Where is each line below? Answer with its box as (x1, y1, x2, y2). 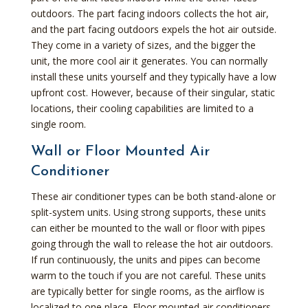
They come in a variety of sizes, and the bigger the (30, 38, 256, 52)
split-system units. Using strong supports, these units (30, 205, 266, 219)
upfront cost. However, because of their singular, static (30, 85, 275, 99)
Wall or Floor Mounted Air (30, 144, 210, 159)
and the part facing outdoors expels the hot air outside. (30, 22, 276, 36)
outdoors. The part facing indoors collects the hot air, (30, 6, 269, 20)
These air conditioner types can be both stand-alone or (30, 189, 276, 203)
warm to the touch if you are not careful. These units (30, 268, 266, 282)
